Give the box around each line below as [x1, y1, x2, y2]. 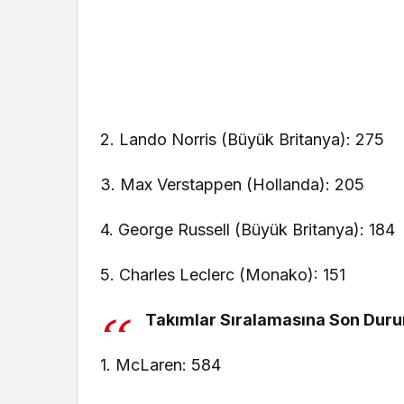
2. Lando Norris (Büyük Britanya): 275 [100, 129, 385, 149]
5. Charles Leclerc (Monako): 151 [100, 264, 346, 284]
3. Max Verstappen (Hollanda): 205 [100, 174, 365, 194]
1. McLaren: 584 [100, 354, 222, 374]
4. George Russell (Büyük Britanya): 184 [100, 219, 396, 239]
